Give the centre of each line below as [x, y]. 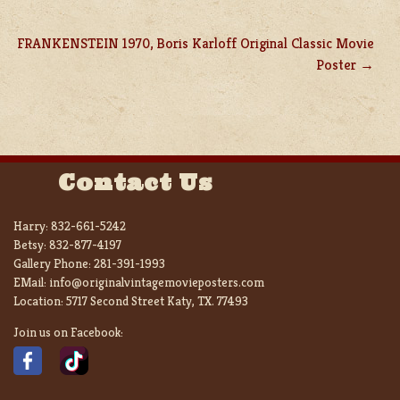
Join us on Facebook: [68, 332]
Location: [40, 300]
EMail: [31, 282]
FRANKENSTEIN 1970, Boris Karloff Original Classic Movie [196, 43]
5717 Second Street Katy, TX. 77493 [157, 300]
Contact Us [135, 182]
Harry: [32, 225]
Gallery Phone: [54, 263]
